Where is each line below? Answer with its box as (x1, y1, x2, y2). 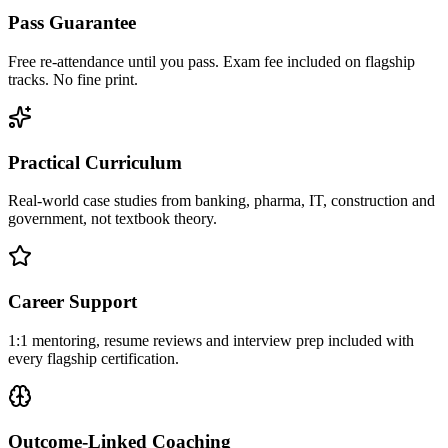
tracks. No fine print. (8, 71, 138, 88)
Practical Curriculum (8, 151, 182, 173)
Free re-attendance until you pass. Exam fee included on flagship (8, 53, 415, 70)
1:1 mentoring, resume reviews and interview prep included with (8, 331, 414, 349)
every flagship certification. (8, 349, 179, 367)
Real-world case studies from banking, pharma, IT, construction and (8, 192, 435, 210)
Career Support (8, 291, 137, 313)
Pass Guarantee (8, 12, 136, 34)
